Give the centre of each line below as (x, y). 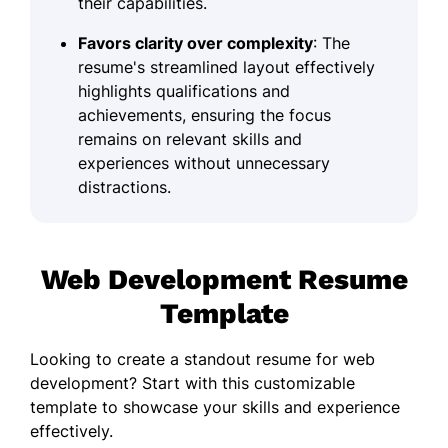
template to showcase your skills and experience (215, 406)
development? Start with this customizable (192, 382)
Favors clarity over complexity (195, 42)
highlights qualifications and (184, 90)
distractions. (124, 186)
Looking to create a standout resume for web (202, 358)
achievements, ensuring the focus (204, 114)
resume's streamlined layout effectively (226, 66)
